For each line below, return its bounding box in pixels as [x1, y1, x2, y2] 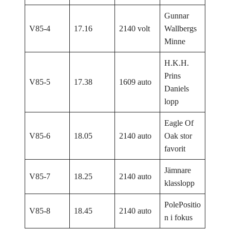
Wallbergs [164, 24, 197, 33]
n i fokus [164, 213, 193, 222]
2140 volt [119, 24, 150, 33]
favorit [164, 144, 185, 154]
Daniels [164, 84, 189, 93]
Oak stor [164, 131, 192, 141]
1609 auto [119, 78, 151, 87]
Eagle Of [164, 119, 194, 128]
